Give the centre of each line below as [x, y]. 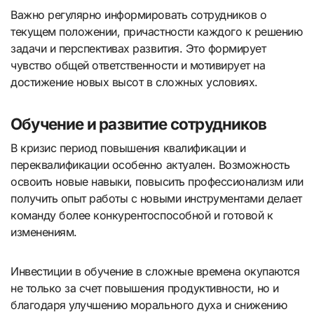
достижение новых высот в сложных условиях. [134, 82]
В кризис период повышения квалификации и [128, 148]
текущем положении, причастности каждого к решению [157, 32]
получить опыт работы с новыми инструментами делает [156, 198]
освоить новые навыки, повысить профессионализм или [157, 181]
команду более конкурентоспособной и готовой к [142, 215]
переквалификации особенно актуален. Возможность [150, 164]
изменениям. [44, 232]
